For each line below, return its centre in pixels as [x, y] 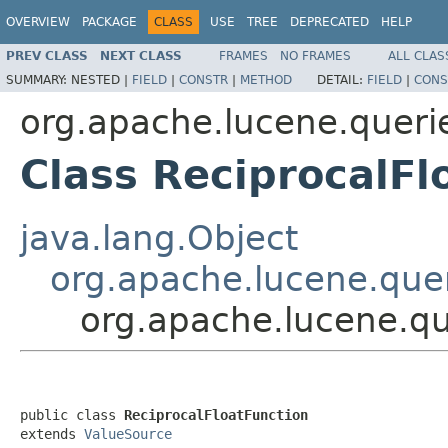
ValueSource [128, 433]
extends [52, 433]
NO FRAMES [315, 55]
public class [72, 414]
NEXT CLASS [141, 55]
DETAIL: [342, 79]
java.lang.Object [159, 237]
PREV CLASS [47, 55]
